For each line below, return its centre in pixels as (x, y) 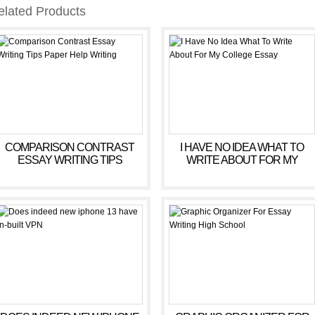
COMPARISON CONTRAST (70, 147)
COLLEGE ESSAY (242, 173)
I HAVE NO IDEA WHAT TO (242, 147)
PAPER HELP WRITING (70, 173)
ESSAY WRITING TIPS (70, 160)
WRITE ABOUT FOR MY (242, 160)
